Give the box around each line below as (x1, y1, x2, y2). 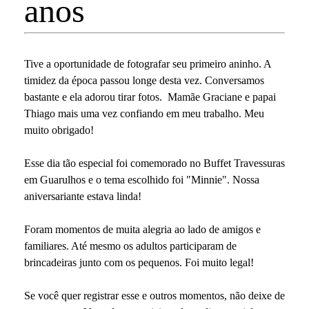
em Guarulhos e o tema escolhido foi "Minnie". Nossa (24, 174, 259, 186)
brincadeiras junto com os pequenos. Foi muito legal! (24, 257, 254, 269)
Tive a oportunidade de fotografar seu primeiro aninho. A (24, 58, 271, 70)
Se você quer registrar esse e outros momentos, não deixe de (24, 290, 285, 302)
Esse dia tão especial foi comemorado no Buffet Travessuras (24, 157, 285, 170)
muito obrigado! (24, 124, 94, 137)
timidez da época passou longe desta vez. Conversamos (24, 74, 264, 87)
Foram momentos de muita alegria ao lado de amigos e (24, 223, 261, 236)
